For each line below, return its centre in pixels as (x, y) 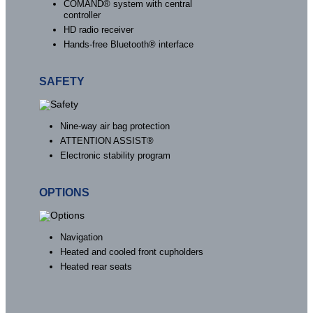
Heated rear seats (96, 267)
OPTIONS (65, 193)
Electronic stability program (116, 156)
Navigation (82, 238)
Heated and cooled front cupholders (132, 252)
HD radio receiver (99, 30)
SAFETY (62, 82)
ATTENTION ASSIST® (107, 141)
